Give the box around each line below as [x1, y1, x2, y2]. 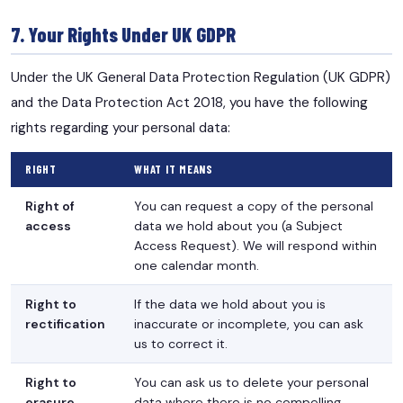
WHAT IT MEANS [134, 161, 213, 176]
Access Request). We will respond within [134, 237, 377, 254]
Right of [25, 197, 75, 214]
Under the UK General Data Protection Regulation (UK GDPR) [11, 67, 390, 86]
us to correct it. [134, 335, 228, 352]
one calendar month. [134, 256, 259, 273]
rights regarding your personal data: [11, 118, 230, 137]
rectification [25, 315, 105, 332]
